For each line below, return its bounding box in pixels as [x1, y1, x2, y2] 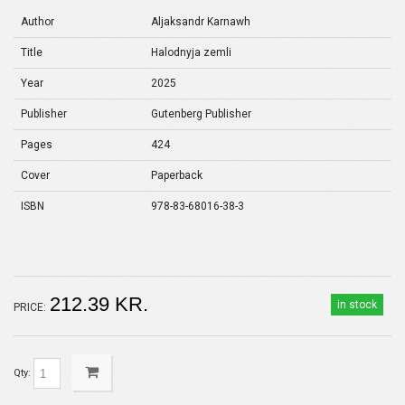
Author [21, 15, 54, 28]
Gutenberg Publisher [151, 108, 251, 120]
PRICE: [14, 301, 46, 314]
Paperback [151, 169, 202, 182]
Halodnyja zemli [151, 46, 231, 59]
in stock [337, 298, 377, 311]
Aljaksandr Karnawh [151, 15, 250, 28]
